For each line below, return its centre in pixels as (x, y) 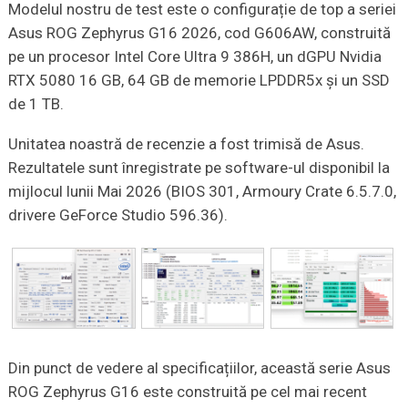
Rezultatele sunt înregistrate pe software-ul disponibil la (199, 168)
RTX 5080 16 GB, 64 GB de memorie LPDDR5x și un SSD (199, 81)
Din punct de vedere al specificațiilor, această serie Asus (199, 367)
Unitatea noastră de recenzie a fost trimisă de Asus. (186, 144)
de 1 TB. (36, 104)
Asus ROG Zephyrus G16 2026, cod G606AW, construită (199, 33)
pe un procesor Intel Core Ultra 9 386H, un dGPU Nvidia (194, 57)
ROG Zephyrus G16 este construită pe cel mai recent (187, 391)
